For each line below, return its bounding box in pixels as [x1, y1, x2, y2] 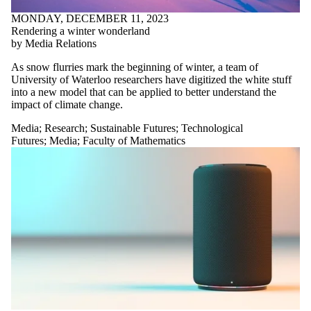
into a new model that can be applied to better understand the [11, 85, 276, 98]
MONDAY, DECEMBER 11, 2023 [11, 12, 169, 24]
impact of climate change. [11, 98, 123, 110]
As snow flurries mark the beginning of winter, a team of [11, 60, 258, 73]
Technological [181, 121, 243, 134]
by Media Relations [11, 37, 96, 49]
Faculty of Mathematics [83, 134, 185, 146]
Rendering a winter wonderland [11, 24, 150, 37]
